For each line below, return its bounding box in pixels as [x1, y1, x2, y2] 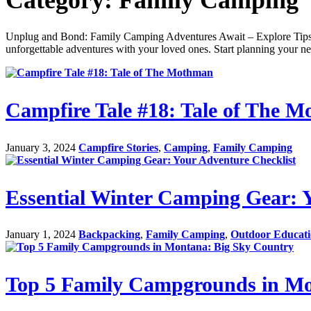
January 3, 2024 [6, 141, 76, 153]
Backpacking [78, 228, 140, 241]
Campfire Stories [78, 141, 158, 153]
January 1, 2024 [6, 228, 76, 241]
